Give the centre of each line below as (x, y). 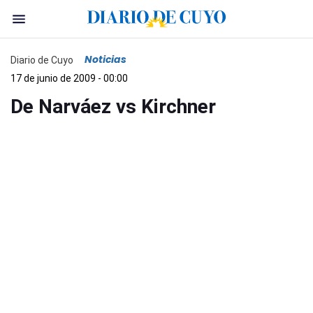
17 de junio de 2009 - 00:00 (69, 78)
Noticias (105, 59)
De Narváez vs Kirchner (113, 107)
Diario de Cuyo (42, 60)
